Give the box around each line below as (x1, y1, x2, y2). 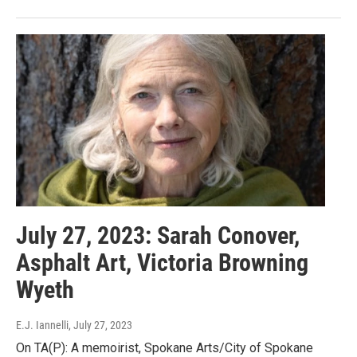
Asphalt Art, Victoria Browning (16, 249, 308, 277)
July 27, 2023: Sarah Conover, (16, 222, 300, 250)
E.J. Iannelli (16, 319, 69, 332)
